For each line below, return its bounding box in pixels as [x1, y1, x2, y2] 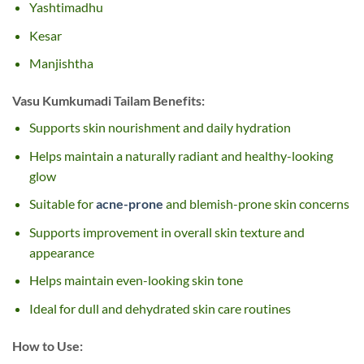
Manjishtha [28, 55, 93, 71]
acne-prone [95, 196, 163, 212]
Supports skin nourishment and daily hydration [28, 119, 291, 136]
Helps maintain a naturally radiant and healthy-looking [28, 147, 333, 163]
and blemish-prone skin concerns [165, 196, 349, 212]
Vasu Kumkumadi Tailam [12, 93, 153, 109]
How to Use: [12, 337, 83, 353]
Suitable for [28, 196, 96, 212]
